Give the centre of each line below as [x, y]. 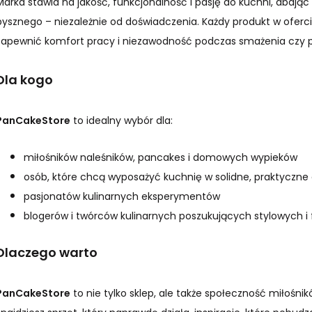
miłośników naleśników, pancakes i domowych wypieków [161, 157]
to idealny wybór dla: [122, 120]
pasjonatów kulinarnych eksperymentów [122, 196]
